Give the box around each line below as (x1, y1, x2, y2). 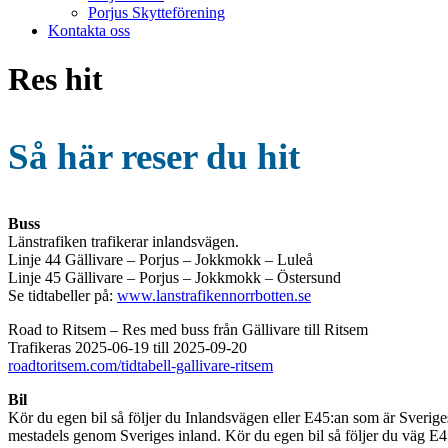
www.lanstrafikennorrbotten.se (117, 287, 311, 305)
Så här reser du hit (8, 136, 300, 178)
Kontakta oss (48, 22, 130, 39)
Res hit (8, 61, 103, 98)
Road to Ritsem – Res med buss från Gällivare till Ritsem (8, 321, 368, 339)
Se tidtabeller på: (8, 287, 117, 305)
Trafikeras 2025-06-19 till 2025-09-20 (8, 339, 247, 357)
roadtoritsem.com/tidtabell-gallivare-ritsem (8, 357, 273, 375)
